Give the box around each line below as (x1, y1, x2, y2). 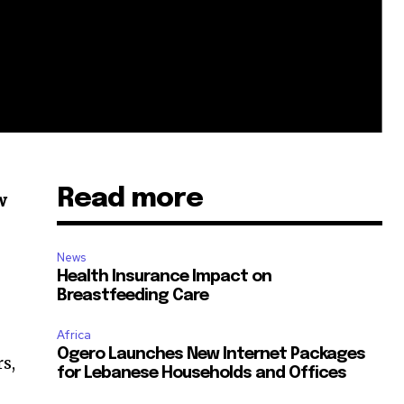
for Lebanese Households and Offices (57, 365, 347, 382)
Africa (57, 327, 92, 344)
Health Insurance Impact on (57, 269, 272, 286)
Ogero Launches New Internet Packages (57, 346, 366, 363)
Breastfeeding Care (57, 288, 209, 305)
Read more (57, 185, 204, 214)
